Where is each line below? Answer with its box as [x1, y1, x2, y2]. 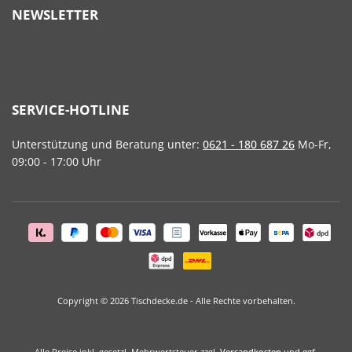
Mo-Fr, [295, 137, 332, 152]
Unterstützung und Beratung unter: [12, 137, 203, 152]
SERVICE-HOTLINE [12, 101, 130, 119]
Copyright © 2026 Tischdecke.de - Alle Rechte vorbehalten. [57, 295, 295, 307]
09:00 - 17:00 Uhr [12, 154, 101, 170]
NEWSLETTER [12, 5, 98, 24]
